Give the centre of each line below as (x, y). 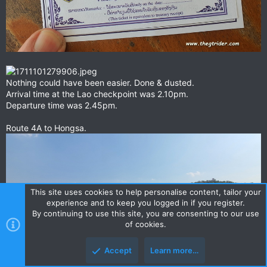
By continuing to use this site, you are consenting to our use (145, 213)
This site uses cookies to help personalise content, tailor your (145, 192)
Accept (118, 250)
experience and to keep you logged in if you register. (145, 203)
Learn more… (174, 250)
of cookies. (145, 224)
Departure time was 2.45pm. (62, 105)
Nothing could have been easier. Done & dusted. (100, 82)
